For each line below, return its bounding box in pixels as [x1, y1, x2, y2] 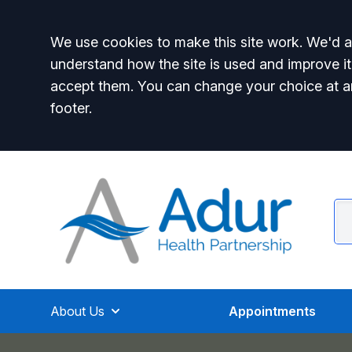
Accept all [49, 29, 162, 64]
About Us [50, 303, 104, 319]
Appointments [229, 303, 317, 319]
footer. [50, 100, 92, 116]
